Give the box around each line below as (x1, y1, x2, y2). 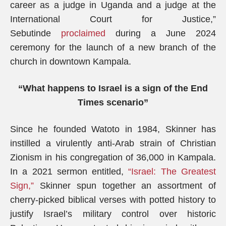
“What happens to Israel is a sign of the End (18, 83, 208, 93)
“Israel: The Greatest (128, 166, 216, 177)
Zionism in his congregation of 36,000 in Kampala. (10, 152, 216, 162)
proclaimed (61, 28, 105, 38)
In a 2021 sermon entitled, (10, 166, 129, 177)
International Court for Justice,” (10, 14, 216, 24)
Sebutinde (10, 28, 61, 38)
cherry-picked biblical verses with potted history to (10, 195, 216, 205)
